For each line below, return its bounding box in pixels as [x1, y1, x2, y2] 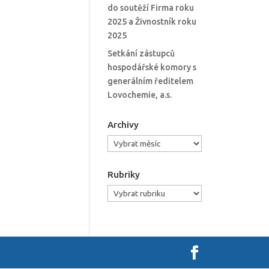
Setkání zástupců [107, 49, 175, 58]
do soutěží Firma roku [107, 3, 195, 13]
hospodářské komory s [107, 62, 197, 72]
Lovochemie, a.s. [107, 90, 172, 100]
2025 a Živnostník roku [107, 17, 197, 26]
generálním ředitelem [107, 76, 194, 86]
